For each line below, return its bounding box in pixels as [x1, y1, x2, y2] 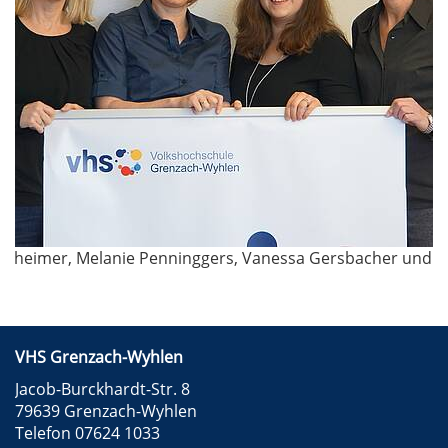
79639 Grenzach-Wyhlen [15, 400, 197, 423]
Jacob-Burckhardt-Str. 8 [15, 378, 190, 401]
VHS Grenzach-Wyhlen [15, 346, 183, 369]
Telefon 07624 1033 [15, 422, 160, 445]
